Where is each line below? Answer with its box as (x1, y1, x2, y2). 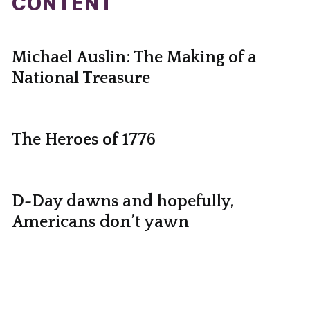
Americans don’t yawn (11, 213, 189, 232)
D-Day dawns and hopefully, (11, 192, 234, 211)
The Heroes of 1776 (11, 130, 156, 149)
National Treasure (11, 69, 150, 87)
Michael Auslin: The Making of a (11, 48, 257, 66)
